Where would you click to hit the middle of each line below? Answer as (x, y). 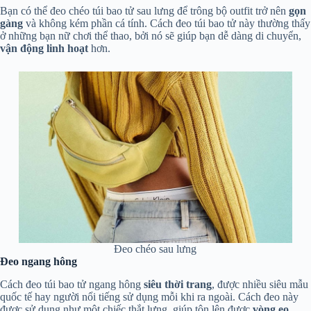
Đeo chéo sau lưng (155, 249)
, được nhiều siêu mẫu (260, 284)
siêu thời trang (178, 284)
